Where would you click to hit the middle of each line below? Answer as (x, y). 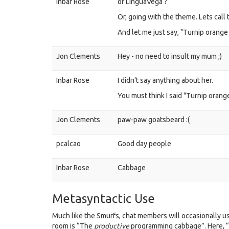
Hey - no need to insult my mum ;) (170, 56)
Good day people (144, 144)
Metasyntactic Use (104, 199)
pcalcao (68, 144)
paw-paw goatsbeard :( (154, 120)
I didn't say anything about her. (165, 80)
